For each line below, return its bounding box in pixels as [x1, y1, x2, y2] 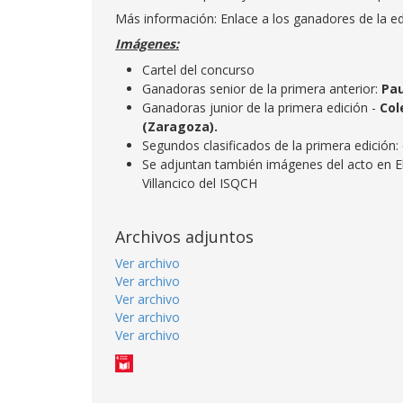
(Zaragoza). [142, 118, 218, 135]
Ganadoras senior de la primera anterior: [142, 80, 381, 97]
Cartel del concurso [142, 61, 255, 78]
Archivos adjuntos [115, 226, 254, 247]
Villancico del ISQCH [142, 175, 257, 192]
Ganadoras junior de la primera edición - [142, 99, 380, 116]
